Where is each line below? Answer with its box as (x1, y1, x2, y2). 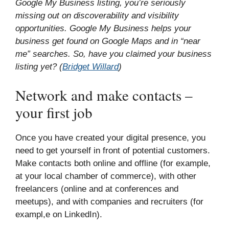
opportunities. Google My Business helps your (15, 24, 191, 33)
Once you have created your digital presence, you (15, 132, 205, 143)
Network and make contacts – (15, 84, 193, 105)
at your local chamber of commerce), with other (15, 171, 196, 181)
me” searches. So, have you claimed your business (15, 49, 212, 59)
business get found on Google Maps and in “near (15, 36, 200, 46)
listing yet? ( (15, 62, 62, 72)
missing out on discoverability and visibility (15, 11, 179, 20)
